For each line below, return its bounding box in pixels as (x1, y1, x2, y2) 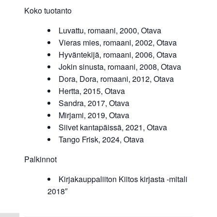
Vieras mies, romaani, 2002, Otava (59, 37, 177, 48)
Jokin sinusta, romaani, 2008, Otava (59, 61, 181, 73)
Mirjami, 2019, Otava (59, 109, 129, 121)
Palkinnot (24, 154, 57, 165)
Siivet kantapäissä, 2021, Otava (59, 122, 167, 133)
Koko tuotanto (24, 5, 72, 16)
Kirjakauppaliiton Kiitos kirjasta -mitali (59, 173, 187, 185)
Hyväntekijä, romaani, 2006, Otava (59, 49, 177, 61)
